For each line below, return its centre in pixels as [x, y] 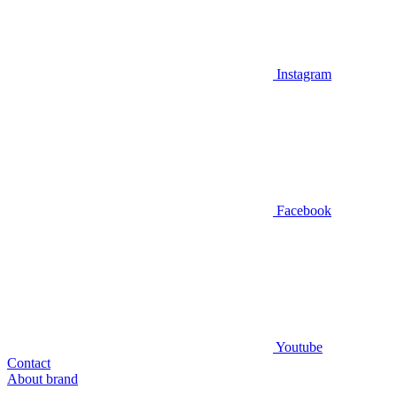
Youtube [299, 347]
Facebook [304, 210]
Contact [29, 363]
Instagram [304, 74]
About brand [43, 379]
